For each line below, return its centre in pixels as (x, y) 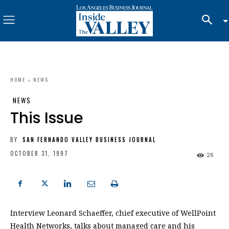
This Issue (47, 118)
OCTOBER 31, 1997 (39, 154)
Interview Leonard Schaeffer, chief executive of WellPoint (113, 213)
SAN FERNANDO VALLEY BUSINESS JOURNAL (89, 139)
